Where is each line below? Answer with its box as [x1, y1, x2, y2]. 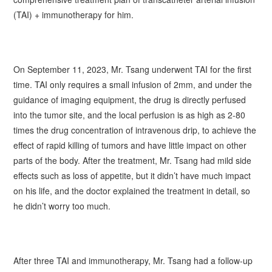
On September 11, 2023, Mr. [13, 63, 126, 75]
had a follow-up [191, 254, 253, 267]
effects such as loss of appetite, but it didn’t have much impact [13, 169, 251, 182]
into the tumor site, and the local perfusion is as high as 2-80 [13, 108, 246, 121]
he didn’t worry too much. [13, 199, 111, 212]
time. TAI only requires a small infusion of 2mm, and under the [13, 78, 253, 90]
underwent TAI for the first [149, 63, 252, 75]
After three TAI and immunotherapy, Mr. [13, 254, 168, 267]
